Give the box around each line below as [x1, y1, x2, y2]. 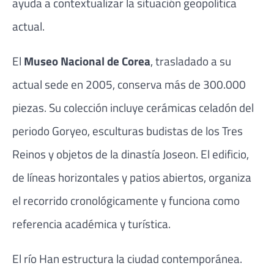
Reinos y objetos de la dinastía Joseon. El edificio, [12, 144, 249, 163]
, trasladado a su [150, 51, 231, 70]
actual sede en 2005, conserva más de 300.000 [12, 75, 246, 93]
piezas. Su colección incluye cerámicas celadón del [12, 98, 254, 116]
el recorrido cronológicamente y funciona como [12, 191, 240, 209]
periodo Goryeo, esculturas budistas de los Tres [12, 121, 243, 139]
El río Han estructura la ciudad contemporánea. [12, 250, 242, 268]
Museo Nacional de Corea [24, 51, 150, 70]
